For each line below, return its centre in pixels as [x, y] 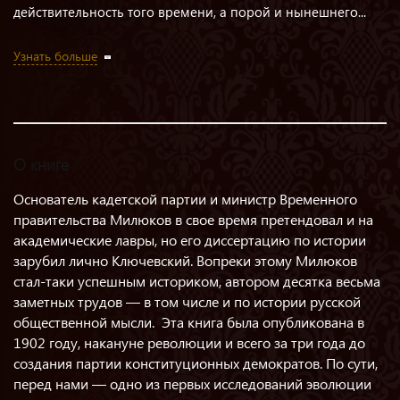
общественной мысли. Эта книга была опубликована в [189, 322]
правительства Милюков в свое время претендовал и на [193, 219]
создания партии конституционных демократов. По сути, [196, 363]
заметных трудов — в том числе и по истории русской [187, 301]
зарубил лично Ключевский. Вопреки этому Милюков [185, 260]
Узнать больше [55, 56]
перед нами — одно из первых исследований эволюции [192, 383]
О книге [41, 164]
